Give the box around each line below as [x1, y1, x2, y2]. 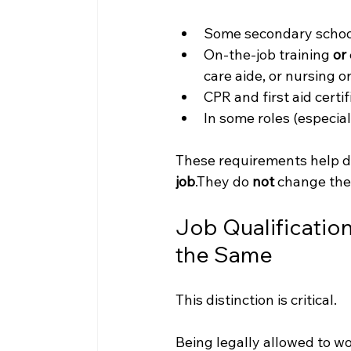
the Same [175, 241, 273, 269]
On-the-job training [203, 45, 333, 64]
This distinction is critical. [175, 291, 337, 309]
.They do [194, 172, 252, 191]
